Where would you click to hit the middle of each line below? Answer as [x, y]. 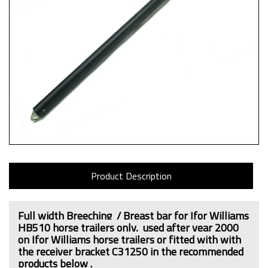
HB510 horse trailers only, [80, 228]
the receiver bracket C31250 [83, 252]
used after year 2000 [191, 228]
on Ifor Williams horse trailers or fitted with [119, 240]
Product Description [131, 176]
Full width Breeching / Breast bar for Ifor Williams [133, 216]
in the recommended [196, 252]
